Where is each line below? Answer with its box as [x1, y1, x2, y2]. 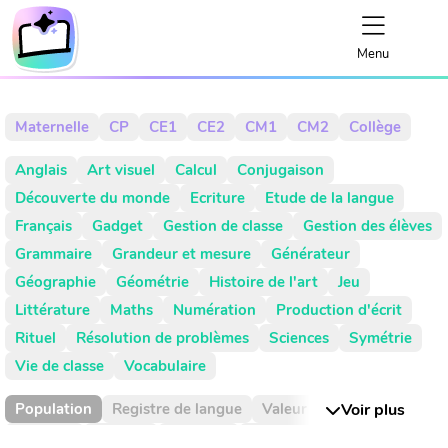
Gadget [92, 216, 143, 236]
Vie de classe [15, 356, 104, 376]
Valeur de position [262, 399, 389, 419]
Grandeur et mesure [112, 244, 251, 264]
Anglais [15, 160, 67, 180]
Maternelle [15, 117, 89, 137]
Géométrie [116, 272, 189, 292]
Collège [349, 117, 401, 137]
